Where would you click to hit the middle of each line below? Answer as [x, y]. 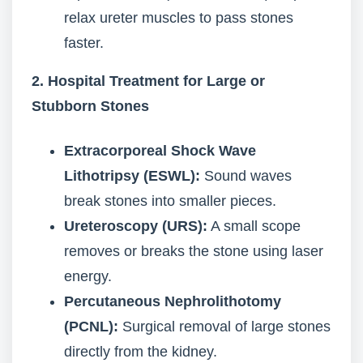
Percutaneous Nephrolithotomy [173, 301]
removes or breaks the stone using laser [194, 251]
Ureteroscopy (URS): [136, 226]
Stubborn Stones [90, 106]
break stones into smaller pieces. [170, 201]
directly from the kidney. [141, 352]
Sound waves [246, 176]
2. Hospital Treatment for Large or [148, 81]
